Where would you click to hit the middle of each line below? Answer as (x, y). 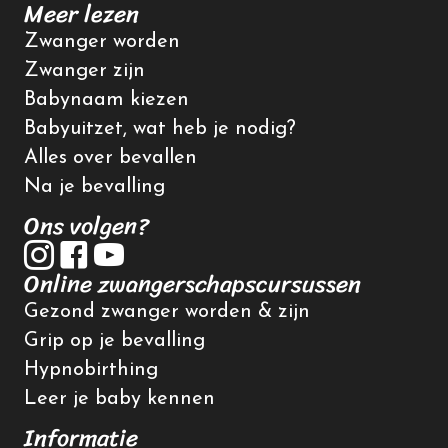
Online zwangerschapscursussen (192, 284)
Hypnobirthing (91, 370)
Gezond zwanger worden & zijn (167, 312)
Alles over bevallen (110, 158)
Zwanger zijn (84, 71)
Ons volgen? (86, 226)
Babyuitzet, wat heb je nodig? (160, 129)
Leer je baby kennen (119, 399)
